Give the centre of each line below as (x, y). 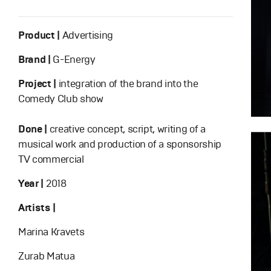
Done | (34, 129)
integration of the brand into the (127, 84)
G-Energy (73, 60)
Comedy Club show (61, 99)
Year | (31, 184)
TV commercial (51, 159)
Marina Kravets (51, 232)
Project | (37, 84)
